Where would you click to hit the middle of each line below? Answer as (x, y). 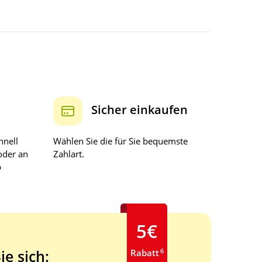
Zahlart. (69, 154)
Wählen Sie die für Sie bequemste (120, 141)
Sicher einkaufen (138, 110)
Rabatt (144, 253)
